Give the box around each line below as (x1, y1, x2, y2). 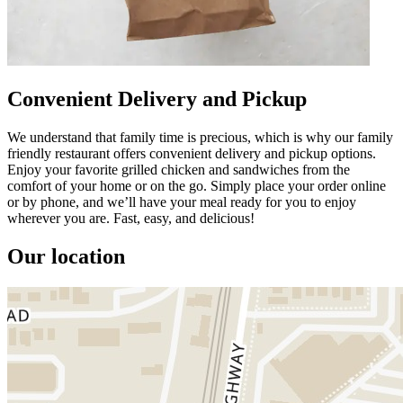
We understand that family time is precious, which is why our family (7, 129, 393, 145)
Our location (7, 244, 125, 268)
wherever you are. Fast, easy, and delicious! (7, 210, 255, 226)
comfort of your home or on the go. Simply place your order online (7, 177, 386, 193)
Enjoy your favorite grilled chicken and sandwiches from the (7, 161, 350, 177)
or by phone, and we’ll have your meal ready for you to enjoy (7, 193, 356, 210)
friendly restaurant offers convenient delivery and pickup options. (7, 145, 376, 161)
